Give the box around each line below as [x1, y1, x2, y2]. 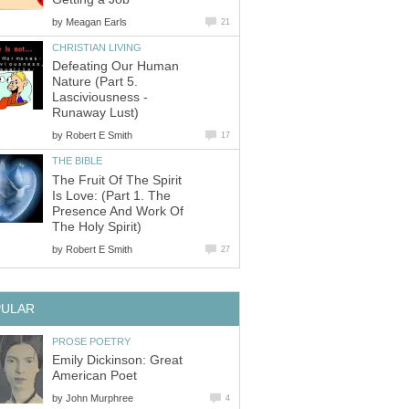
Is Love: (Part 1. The [52, 188, 171, 203]
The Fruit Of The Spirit [52, 173, 182, 187]
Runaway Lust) [52, 106, 139, 121]
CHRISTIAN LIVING [52, 41, 142, 53]
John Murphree [66, 393, 133, 404]
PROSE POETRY [52, 335, 131, 347]
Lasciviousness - [52, 90, 148, 105]
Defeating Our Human [52, 59, 179, 74]
